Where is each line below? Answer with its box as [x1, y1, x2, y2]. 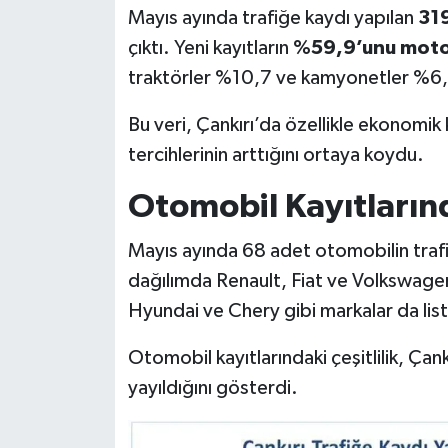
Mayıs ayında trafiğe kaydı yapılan [127, 8, 418, 29]
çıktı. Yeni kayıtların [127, 38, 293, 59]
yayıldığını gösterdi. [127, 377, 298, 398]
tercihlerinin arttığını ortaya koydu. [127, 145, 424, 166]
